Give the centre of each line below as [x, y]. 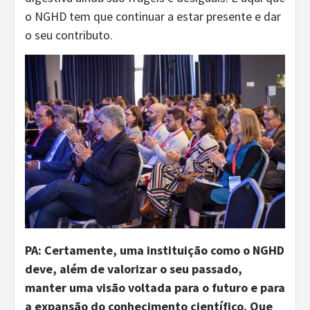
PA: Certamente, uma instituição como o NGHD [155, 250]
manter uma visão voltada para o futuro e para [155, 287]
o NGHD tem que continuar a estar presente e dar [153, 16]
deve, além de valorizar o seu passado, [134, 268]
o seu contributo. [69, 35]
